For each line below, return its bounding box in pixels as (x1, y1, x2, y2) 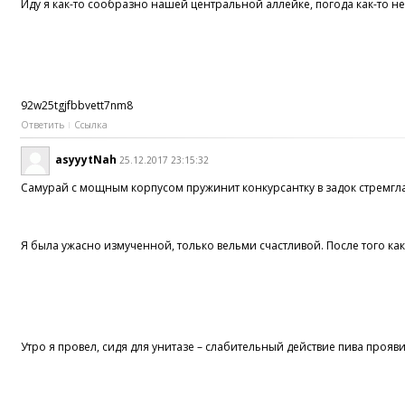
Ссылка (74, 118, 108, 131)
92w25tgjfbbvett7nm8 (21, 97, 134, 113)
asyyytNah (55, 152, 118, 168)
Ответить (21, 118, 65, 131)
